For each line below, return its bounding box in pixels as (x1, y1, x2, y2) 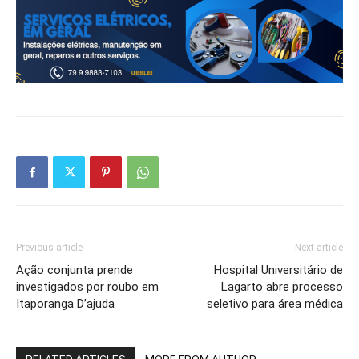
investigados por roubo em (16, 280, 159, 295)
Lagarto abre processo (221, 280, 343, 295)
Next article (295, 242, 343, 254)
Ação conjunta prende (16, 263, 133, 278)
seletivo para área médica (207, 296, 343, 312)
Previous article (16, 242, 83, 254)
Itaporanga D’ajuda (16, 296, 115, 312)
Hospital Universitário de (214, 263, 343, 278)
